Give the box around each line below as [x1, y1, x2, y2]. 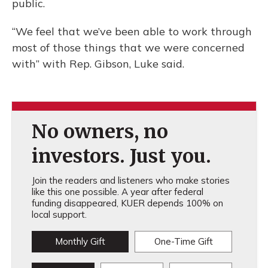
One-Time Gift [154, 236, 213, 247]
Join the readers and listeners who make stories [31, 175, 230, 186]
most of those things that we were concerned [12, 41, 245, 54]
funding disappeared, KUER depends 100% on [31, 197, 223, 209]
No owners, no [31, 120, 168, 144]
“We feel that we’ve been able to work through [12, 25, 252, 38]
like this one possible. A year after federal [31, 186, 203, 197]
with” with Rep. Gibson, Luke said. [12, 57, 184, 71]
